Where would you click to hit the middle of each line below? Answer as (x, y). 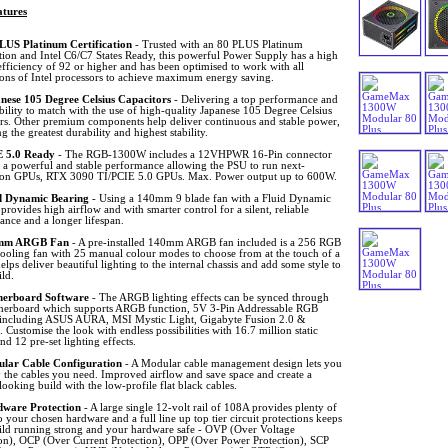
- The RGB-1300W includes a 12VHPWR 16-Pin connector (193, 154)
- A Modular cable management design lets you (231, 363)
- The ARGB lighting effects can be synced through (208, 297)
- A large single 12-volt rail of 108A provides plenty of (208, 407)
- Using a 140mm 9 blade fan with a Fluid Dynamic (209, 198)
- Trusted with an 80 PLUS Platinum (217, 44)
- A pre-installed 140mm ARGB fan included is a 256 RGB (204, 242)
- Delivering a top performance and (254, 99)
